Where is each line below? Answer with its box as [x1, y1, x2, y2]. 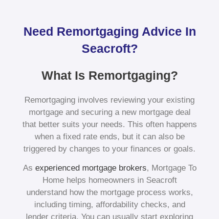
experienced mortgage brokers [35, 163, 147, 173]
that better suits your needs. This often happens [22, 120, 197, 130]
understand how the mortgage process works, [26, 188, 193, 197]
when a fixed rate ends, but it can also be [34, 132, 185, 142]
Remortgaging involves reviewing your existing [24, 95, 195, 105]
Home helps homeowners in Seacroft [42, 175, 177, 185]
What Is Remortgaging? [41, 68, 178, 83]
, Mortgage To [146, 163, 197, 173]
